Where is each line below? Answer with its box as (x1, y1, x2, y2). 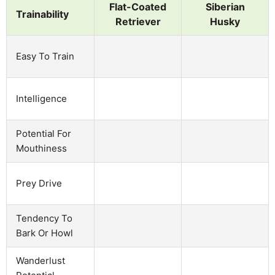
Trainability (16, 7, 69, 20)
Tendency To (16, 212, 72, 224)
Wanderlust (16, 254, 65, 266)
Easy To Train (16, 50, 74, 62)
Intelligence (16, 92, 67, 104)
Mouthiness (16, 142, 67, 154)
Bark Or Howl (16, 227, 73, 239)
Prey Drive (16, 177, 62, 189)
